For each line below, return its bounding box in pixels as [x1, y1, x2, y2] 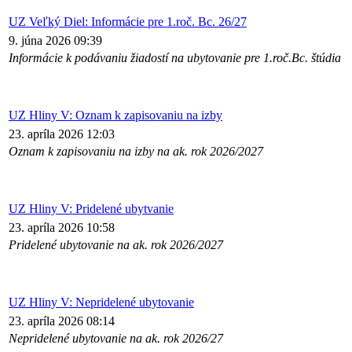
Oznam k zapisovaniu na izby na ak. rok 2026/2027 [9, 145, 263, 159]
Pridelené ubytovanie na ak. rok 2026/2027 [9, 238, 223, 252]
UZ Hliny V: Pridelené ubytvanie [9, 202, 174, 216]
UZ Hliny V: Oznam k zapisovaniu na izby [9, 108, 222, 123]
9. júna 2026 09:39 [9, 34, 102, 48]
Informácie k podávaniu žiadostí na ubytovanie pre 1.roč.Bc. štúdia [9, 51, 341, 65]
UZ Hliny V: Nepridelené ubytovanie [9, 295, 194, 310]
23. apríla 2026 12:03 [9, 127, 115, 141]
